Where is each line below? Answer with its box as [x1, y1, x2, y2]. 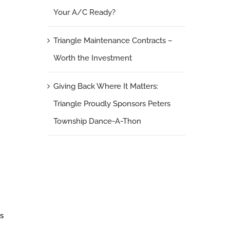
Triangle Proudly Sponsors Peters [53, 99, 170, 108]
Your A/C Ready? [53, 7, 116, 17]
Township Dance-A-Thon [53, 116, 141, 126]
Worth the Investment [53, 53, 132, 63]
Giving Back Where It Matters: [53, 81, 158, 91]
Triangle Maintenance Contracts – [53, 35, 172, 45]
